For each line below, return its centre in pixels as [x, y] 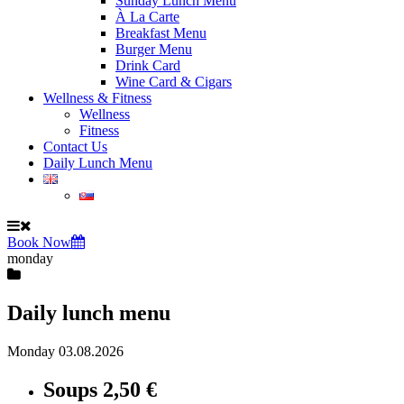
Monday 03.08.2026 [65, 351]
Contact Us [75, 147]
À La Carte [147, 17]
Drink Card [148, 65]
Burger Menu [154, 49]
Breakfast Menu [161, 33]
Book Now [39, 242]
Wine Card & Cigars [174, 82]
